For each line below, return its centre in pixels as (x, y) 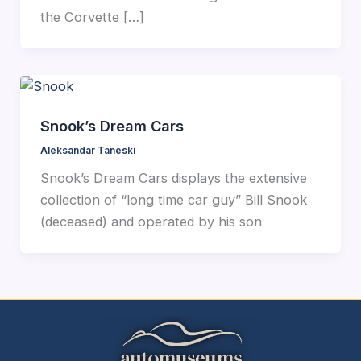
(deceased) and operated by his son (151, 222)
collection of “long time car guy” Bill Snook (173, 200)
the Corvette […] (92, 17)
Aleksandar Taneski (87, 151)
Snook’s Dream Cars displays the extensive (173, 178)
